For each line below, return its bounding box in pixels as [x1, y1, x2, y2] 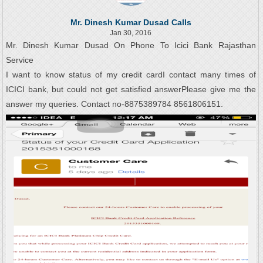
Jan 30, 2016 [110, 28, 152, 37]
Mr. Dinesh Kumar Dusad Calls [70, 17, 191, 27]
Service [5, 55, 33, 65]
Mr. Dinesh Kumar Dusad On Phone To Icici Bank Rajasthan [5, 40, 256, 50]
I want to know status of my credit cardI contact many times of [5, 69, 256, 79]
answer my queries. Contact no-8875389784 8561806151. [5, 99, 223, 109]
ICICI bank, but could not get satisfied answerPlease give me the [5, 84, 256, 94]
